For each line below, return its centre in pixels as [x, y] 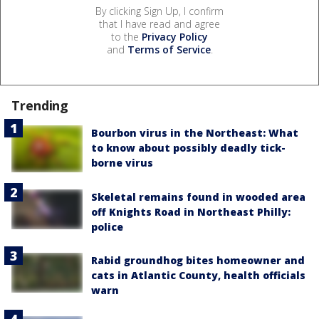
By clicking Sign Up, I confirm [159, 11]
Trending [40, 105]
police [107, 227]
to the [126, 36]
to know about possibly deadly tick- [188, 147]
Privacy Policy [175, 36]
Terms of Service [169, 49]
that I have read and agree [159, 23]
